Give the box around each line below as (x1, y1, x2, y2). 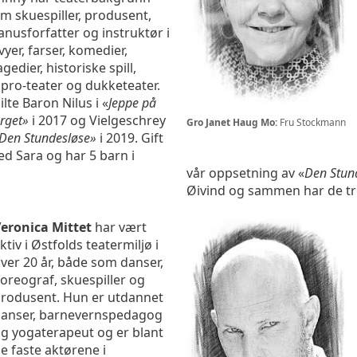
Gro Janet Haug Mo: (186, 115, 277, 129)
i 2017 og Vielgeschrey (29, 112, 166, 130)
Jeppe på (108, 94, 156, 112)
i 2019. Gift (96, 129, 163, 147)
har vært (95, 218, 147, 237)
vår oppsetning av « (186, 164, 304, 182)
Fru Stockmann (277, 115, 346, 129)
